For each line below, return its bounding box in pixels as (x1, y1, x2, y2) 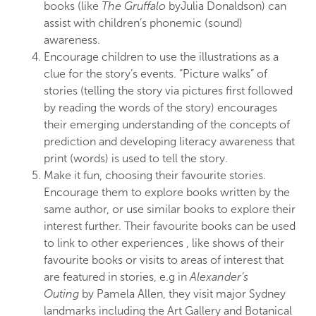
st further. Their (73, 220, 154, 233)
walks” (222, 68, 257, 80)
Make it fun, (44, 169, 106, 182)
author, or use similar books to (74, 203, 231, 216)
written (220, 186, 260, 199)
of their (248, 237, 285, 250)
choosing (105, 169, 156, 182)
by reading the (44, 102, 119, 114)
